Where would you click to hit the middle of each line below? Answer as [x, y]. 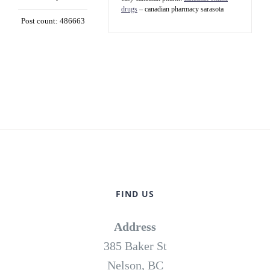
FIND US [135, 194]
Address [135, 227]
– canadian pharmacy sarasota [181, 9]
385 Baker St [135, 246]
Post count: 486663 [53, 21]
